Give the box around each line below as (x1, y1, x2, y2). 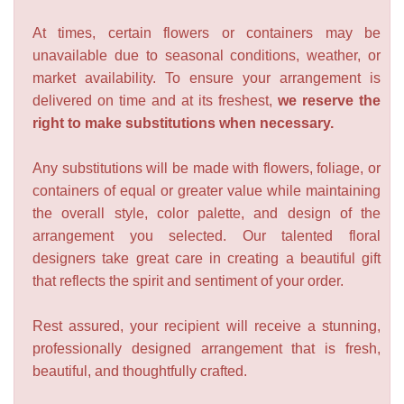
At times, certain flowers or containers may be (32, 25, 381, 41)
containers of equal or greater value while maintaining (32, 183, 381, 199)
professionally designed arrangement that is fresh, (32, 341, 381, 357)
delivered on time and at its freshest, (32, 93, 272, 109)
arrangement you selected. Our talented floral (32, 228, 381, 244)
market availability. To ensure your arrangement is (32, 70, 381, 87)
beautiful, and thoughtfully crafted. (32, 363, 247, 380)
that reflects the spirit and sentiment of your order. (32, 273, 344, 289)
